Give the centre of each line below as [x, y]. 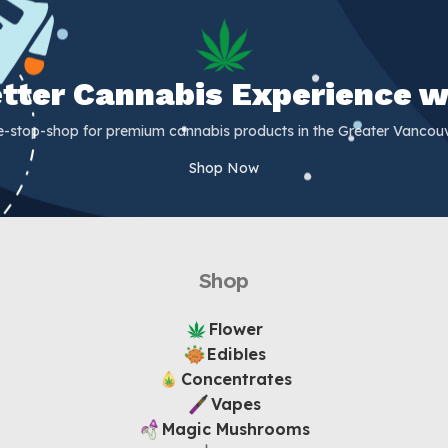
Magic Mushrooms [236, 429]
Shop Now [224, 168]
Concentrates [236, 379]
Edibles [236, 354]
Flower [236, 329]
